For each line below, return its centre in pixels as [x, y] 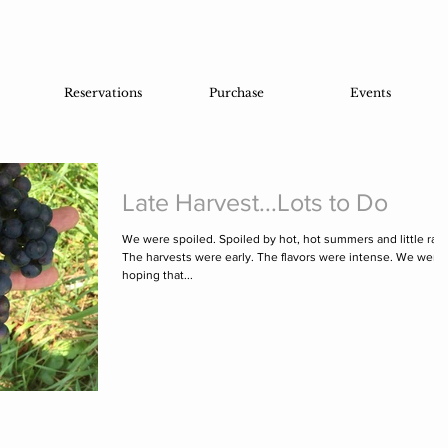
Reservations [102, 93]
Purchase [236, 93]
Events [370, 93]
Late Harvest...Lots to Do [255, 202]
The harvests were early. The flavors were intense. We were [283, 257]
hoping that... [157, 275]
